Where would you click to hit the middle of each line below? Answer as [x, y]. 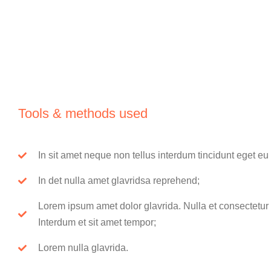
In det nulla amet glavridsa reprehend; [119, 181]
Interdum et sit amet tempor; [97, 222]
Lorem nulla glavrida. [83, 248]
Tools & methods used [83, 113]
